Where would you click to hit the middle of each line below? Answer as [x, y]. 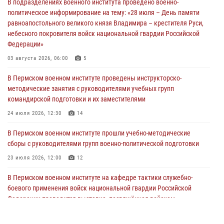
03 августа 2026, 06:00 [38, 58]
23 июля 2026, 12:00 [34, 158]
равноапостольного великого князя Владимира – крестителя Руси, [105, 23]
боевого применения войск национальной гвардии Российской [99, 188]
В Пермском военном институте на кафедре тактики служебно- [100, 178]
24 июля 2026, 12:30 [34, 113]
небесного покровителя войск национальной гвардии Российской [103, 34]
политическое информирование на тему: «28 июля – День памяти [103, 13]
